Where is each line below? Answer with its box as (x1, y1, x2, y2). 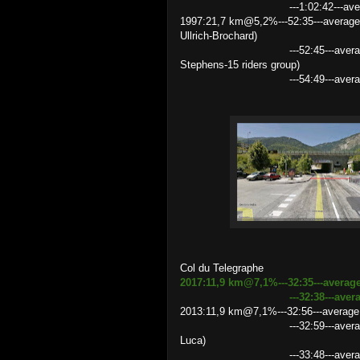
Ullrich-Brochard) (180, 30, 257, 42)
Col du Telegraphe (180, 262, 264, 274)
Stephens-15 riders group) (180, 59, 300, 71)
